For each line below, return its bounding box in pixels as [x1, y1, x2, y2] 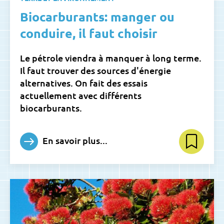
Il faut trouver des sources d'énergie [20, 64, 171, 76]
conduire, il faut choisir [20, 24, 157, 41]
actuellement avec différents [20, 89, 141, 101]
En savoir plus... [40, 134, 107, 146]
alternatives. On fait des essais [20, 76, 147, 88]
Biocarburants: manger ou [20, 8, 174, 24]
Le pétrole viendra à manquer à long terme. [20, 51, 201, 63]
